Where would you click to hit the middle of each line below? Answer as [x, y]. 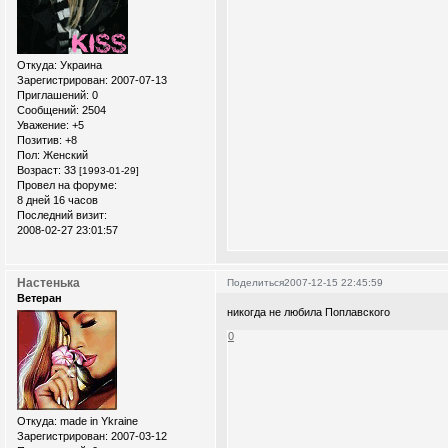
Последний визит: [62, 215]
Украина [79, 65]
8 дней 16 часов [57, 200]
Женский [64, 155]
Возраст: [39, 170]
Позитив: [39, 140]
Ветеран [39, 298]
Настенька [48, 283]
